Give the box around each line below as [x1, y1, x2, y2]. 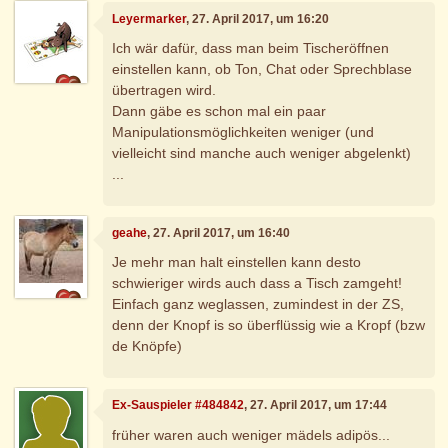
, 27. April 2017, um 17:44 [244, 398, 388, 413]
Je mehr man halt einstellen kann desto [112, 254, 362, 271]
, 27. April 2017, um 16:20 [186, 11, 330, 26]
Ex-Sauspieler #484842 [112, 398, 245, 413]
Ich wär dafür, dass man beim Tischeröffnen [112, 40, 390, 57]
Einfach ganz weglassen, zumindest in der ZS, [112, 296, 405, 313]
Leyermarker [112, 11, 187, 26]
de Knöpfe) [112, 338, 183, 355]
